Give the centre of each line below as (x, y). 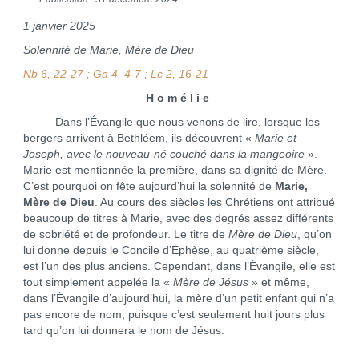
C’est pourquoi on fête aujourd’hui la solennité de (149, 186)
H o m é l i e (178, 98)
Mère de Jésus (210, 282)
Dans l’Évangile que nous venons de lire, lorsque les (171, 122)
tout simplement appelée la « (98, 282)
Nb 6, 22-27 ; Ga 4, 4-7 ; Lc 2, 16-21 (115, 74)
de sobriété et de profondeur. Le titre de (125, 234)
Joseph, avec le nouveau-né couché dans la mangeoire (163, 154)
